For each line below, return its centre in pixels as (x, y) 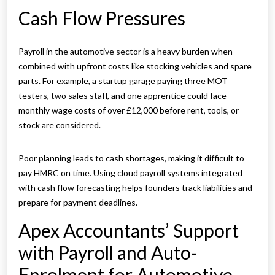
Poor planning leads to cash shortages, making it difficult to (131, 158)
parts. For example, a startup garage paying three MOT (123, 81)
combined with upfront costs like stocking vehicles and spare (135, 66)
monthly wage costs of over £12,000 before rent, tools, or (129, 110)
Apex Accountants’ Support (129, 230)
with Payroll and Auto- (108, 253)
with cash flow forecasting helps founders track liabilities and (135, 188)
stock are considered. (60, 125)
